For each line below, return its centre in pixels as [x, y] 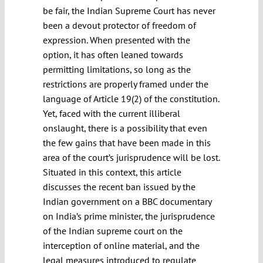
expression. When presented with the [117, 40]
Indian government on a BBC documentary [127, 201]
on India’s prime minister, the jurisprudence [129, 216]
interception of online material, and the [121, 245]
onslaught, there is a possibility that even [125, 128]
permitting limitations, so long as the [117, 69]
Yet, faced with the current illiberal [112, 113]
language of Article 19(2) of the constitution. [131, 98]
